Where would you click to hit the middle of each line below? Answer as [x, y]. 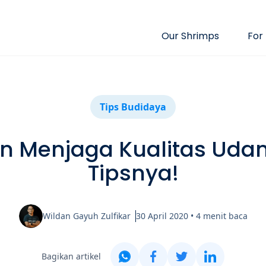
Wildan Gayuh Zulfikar [86, 216]
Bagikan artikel [71, 256]
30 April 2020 [162, 216]
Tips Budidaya [133, 107]
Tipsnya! [133, 173]
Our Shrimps [190, 36]
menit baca [225, 216]
